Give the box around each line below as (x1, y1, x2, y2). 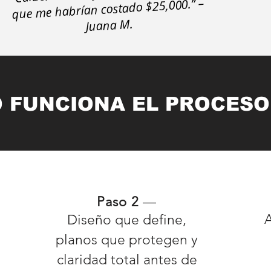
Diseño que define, (67, 212, 186, 228)
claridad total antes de (56, 252, 197, 268)
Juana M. (85, 15, 134, 35)
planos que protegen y (56, 232, 198, 248)
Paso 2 (96, 194, 143, 210)
